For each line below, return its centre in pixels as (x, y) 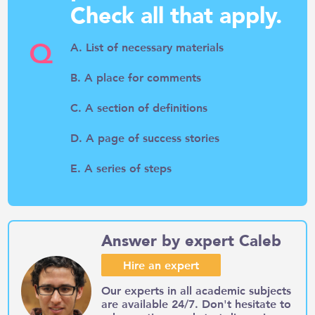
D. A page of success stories (145, 137)
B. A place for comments (136, 77)
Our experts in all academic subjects (196, 290)
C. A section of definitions (139, 107)
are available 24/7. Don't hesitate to (196, 303)
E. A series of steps (121, 167)
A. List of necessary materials (147, 46)
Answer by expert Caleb (191, 241)
